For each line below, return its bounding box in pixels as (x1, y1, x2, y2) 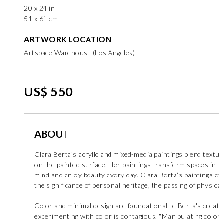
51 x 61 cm (24, 14, 58, 22)
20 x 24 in (24, 4, 55, 12)
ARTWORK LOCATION (24, 34, 111, 44)
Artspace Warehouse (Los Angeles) (24, 48, 135, 57)
